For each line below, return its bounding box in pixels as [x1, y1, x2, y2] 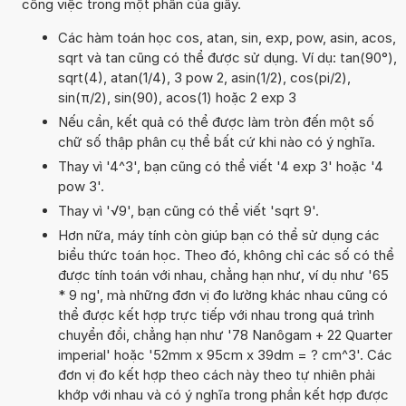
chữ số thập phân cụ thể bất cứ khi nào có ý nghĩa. [57, 132, 375, 150]
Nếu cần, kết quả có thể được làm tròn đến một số [57, 112, 374, 130]
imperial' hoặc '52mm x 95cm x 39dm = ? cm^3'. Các [57, 345, 392, 363]
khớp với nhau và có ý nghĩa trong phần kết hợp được [57, 385, 389, 403]
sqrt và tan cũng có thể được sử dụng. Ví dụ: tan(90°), [57, 48, 397, 66]
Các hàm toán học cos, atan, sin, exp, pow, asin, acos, [57, 28, 396, 46]
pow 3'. [57, 177, 104, 195]
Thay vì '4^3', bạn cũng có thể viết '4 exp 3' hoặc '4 [57, 157, 383, 175]
